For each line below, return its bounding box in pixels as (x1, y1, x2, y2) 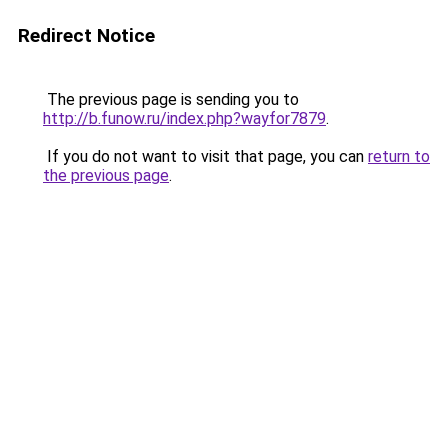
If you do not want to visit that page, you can (43, 147, 368, 166)
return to (368, 147, 430, 166)
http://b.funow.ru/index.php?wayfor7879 (43, 109, 326, 128)
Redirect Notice (18, 24, 155, 47)
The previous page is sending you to (43, 90, 299, 109)
